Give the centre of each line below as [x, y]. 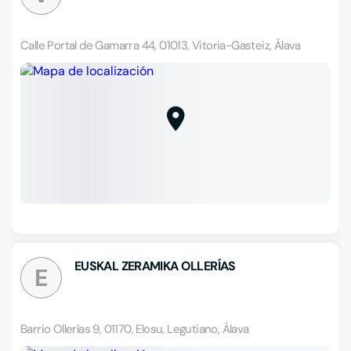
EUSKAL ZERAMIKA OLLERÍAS [155, 266]
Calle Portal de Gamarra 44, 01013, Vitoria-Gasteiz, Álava [161, 45]
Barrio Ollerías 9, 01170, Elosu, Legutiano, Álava [135, 329]
